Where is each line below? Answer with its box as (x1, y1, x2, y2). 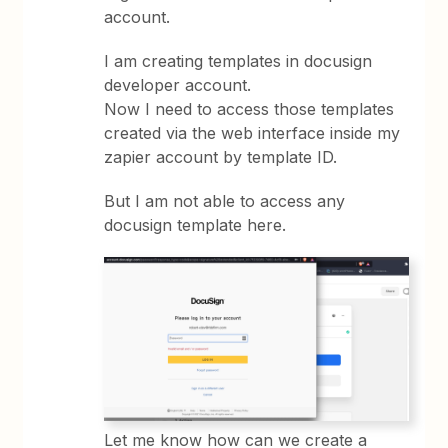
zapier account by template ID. (104, 146, 338, 167)
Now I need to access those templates (104, 98, 395, 119)
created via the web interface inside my (104, 122, 401, 143)
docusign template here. (104, 214, 287, 235)
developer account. (104, 74, 252, 95)
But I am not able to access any (104, 190, 346, 211)
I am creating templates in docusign (104, 50, 373, 71)
